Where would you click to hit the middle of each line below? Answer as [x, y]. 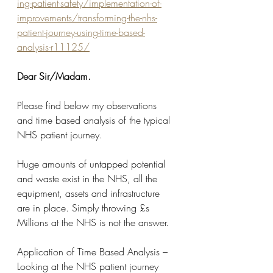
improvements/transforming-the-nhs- [87, 18]
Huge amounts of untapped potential [93, 164]
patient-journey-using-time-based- [81, 32]
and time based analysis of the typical [95, 120]
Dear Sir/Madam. [54, 76]
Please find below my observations [88, 105]
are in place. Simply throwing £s [85, 208]
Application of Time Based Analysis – [94, 252]
